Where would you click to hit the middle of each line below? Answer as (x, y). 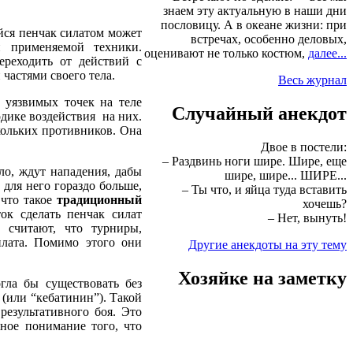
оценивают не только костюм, (226, 54)
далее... (327, 54)
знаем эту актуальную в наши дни (255, 11)
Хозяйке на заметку (262, 278)
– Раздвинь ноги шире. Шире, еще (255, 162)
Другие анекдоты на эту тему (268, 245)
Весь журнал (312, 80)
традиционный (99, 199)
